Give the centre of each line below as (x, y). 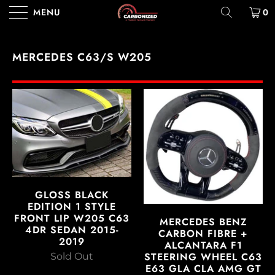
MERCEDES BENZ (203, 222)
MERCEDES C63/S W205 (82, 57)
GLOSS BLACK (72, 195)
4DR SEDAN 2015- (72, 230)
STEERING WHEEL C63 (203, 257)
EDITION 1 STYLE (72, 206)
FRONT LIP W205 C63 (72, 218)
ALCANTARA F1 (203, 246)
